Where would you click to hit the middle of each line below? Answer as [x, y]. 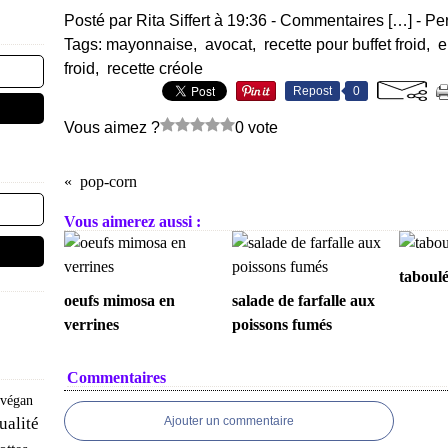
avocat [228, 44]
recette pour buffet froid [345, 44]
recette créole [155, 68]
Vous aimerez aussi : [132, 221]
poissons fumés [281, 324]
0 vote [256, 127]
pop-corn [108, 181]
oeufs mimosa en [119, 300]
